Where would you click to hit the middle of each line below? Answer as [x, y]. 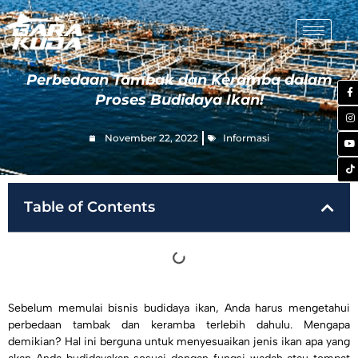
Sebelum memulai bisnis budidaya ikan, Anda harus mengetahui [179, 308]
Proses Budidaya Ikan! [179, 99]
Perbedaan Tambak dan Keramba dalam [179, 80]
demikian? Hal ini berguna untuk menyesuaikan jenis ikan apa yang [179, 342]
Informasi [246, 137]
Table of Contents [89, 207]
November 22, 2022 [151, 137]
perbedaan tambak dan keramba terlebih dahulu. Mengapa [179, 325]
